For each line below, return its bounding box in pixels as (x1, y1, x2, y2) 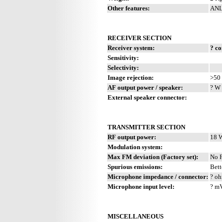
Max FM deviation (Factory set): (108, 153, 198, 161)
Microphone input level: (108, 182, 174, 190)
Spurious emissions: (108, 163, 163, 170)
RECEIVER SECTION (108, 34, 171, 42)
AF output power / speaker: (108, 83, 183, 91)
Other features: (108, 4, 150, 12)
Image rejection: (108, 73, 154, 81)
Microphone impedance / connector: (108, 172, 208, 180)
